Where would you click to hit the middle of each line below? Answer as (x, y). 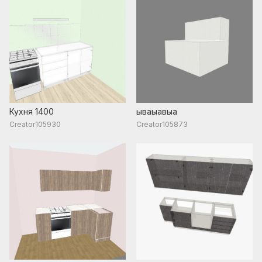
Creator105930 (35, 124)
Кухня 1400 (32, 111)
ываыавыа (157, 111)
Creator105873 (162, 124)
